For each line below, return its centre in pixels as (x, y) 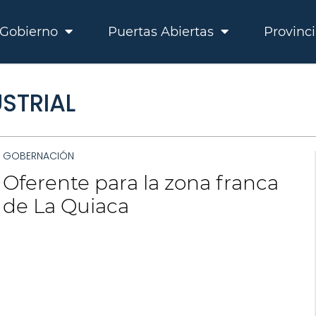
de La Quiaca (66, 206)
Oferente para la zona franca (140, 183)
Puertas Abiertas (163, 32)
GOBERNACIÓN (38, 156)
